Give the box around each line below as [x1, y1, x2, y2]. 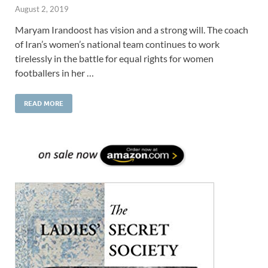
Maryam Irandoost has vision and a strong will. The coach [15, 23, 248, 35]
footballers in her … [15, 66, 94, 78]
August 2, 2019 [15, 4, 69, 14]
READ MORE [24, 99, 63, 108]
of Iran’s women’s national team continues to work [15, 38, 220, 50]
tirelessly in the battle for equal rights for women [15, 52, 214, 64]
